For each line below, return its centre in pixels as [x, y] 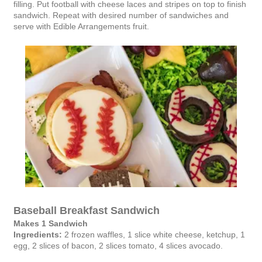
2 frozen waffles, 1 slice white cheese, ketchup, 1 [154, 234]
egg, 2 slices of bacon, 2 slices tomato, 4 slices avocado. [118, 245]
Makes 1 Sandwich [51, 223]
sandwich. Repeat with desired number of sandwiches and [121, 15]
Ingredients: [38, 234]
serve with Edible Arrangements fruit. [81, 27]
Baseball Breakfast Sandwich [87, 210]
